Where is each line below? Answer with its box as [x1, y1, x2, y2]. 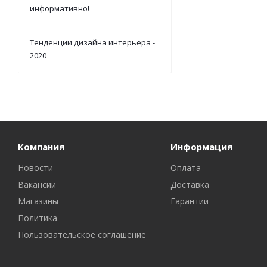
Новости [18, 162, 53, 173]
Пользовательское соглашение [18, 228, 146, 240]
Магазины [18, 195, 58, 207]
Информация [170, 140, 232, 153]
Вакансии [18, 178, 56, 190]
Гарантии [170, 195, 209, 207]
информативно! [30, 2, 89, 14]
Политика [18, 212, 57, 223]
